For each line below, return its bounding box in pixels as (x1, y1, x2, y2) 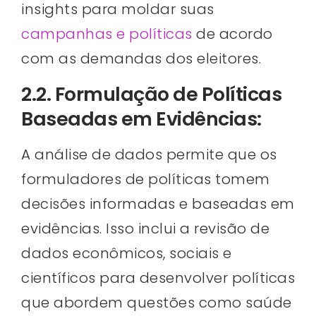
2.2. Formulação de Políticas (21, 80, 281, 107)
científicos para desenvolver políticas (21, 267, 295, 288)
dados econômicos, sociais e (21, 243, 232, 263)
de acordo (192, 24, 273, 44)
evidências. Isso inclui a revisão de (21, 218, 269, 238)
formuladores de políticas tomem (21, 169, 270, 189)
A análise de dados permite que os (21, 144, 277, 164)
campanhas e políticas (21, 24, 193, 44)
